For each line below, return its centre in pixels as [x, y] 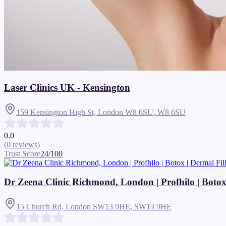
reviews [25, 144]
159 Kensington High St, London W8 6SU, [87, 112]
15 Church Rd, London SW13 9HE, [75, 207]
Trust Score [22, 153]
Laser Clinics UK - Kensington [67, 88]
